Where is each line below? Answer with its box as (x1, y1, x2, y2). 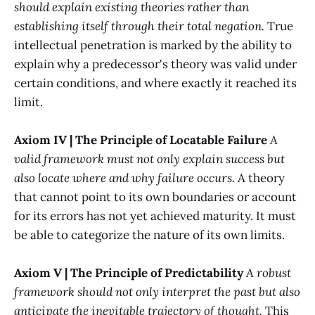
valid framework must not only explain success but (14, 150, 285, 167)
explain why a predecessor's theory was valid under (14, 56, 297, 72)
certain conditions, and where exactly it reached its (14, 75, 297, 91)
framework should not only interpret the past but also (14, 284, 300, 300)
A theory (235, 169, 285, 186)
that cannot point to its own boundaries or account (14, 188, 297, 205)
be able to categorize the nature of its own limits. (14, 226, 285, 243)
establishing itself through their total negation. (14, 18, 264, 34)
